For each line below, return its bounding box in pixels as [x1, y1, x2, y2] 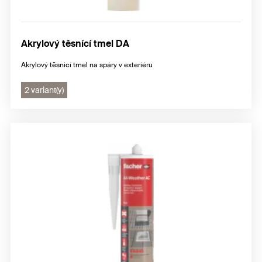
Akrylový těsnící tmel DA [21, 37, 129, 50]
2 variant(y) [25, 84, 64, 95]
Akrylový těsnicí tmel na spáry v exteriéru [21, 60, 153, 70]
